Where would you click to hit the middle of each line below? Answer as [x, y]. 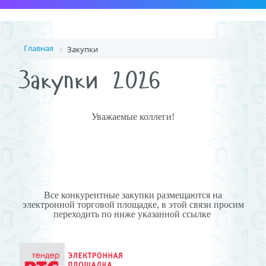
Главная [39, 48]
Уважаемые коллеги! [133, 117]
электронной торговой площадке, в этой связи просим [133, 205]
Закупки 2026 [89, 80]
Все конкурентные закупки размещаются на [133, 195]
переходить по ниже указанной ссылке [133, 214]
